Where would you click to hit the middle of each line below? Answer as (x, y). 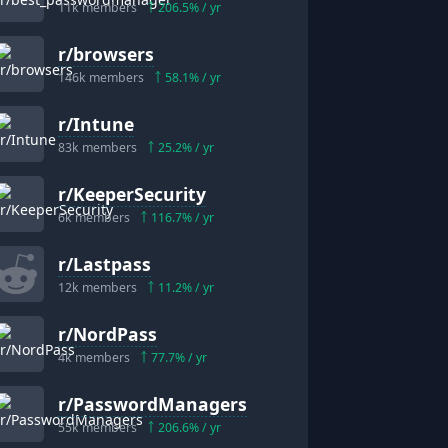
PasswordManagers (160, 404)
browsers (114, 54)
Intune (104, 124)
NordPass (115, 334)
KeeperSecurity (140, 194)
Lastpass (112, 264)
